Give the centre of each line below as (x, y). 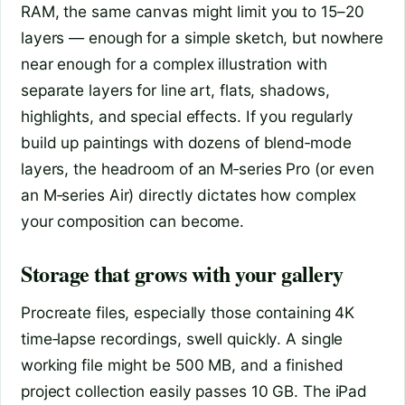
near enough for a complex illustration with (174, 64)
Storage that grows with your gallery (182, 274)
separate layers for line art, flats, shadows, (175, 90)
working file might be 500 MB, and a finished (182, 365)
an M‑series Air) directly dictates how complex (189, 195)
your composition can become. (133, 221)
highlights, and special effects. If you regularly (188, 117)
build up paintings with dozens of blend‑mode (186, 143)
